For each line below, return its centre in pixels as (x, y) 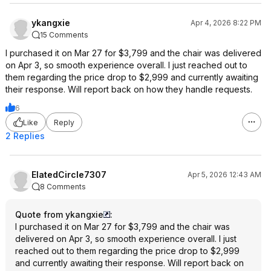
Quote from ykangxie (59, 214)
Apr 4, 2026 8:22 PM (226, 23)
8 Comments (63, 187)
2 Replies (25, 136)
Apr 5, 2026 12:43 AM (224, 175)
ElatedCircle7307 (69, 175)
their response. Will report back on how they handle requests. (129, 89)
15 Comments (64, 35)
